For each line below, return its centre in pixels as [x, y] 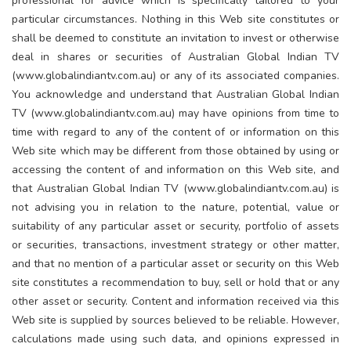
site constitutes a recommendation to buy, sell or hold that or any [175, 282]
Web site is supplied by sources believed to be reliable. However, [175, 320]
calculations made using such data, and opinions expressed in [175, 338]
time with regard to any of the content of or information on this [175, 132]
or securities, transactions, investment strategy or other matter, [175, 244]
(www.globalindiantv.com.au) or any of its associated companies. [175, 75]
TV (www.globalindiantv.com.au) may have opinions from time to [175, 113]
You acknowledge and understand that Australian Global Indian [175, 94]
